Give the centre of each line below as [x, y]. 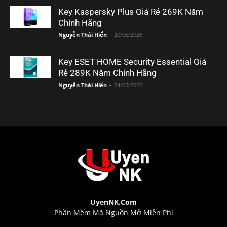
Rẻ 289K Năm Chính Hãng [107, 73]
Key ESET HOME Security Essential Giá [132, 62]
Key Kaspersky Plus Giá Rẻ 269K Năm [131, 12]
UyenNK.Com [113, 202]
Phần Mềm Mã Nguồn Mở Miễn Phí [113, 213]
